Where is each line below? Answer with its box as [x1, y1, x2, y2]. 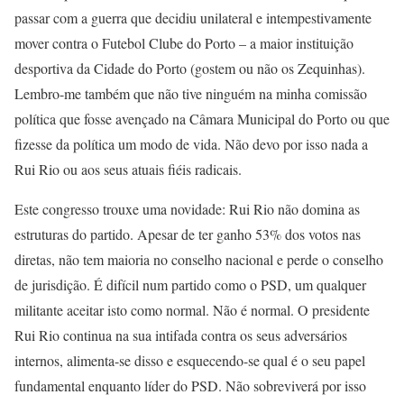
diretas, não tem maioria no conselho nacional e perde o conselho [14, 250, 383, 269]
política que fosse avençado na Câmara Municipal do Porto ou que [14, 109, 390, 128]
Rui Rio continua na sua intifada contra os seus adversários [14, 326, 347, 344]
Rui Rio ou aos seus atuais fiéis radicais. [14, 160, 242, 179]
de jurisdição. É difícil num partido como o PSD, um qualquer [14, 275, 366, 294]
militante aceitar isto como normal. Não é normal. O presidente [14, 300, 370, 319]
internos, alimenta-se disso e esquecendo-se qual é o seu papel [14, 351, 365, 370]
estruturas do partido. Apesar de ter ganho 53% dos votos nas [14, 225, 361, 243]
